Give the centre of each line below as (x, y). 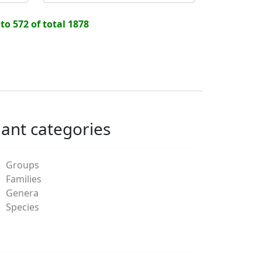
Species (23, 207)
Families (24, 179)
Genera (22, 193)
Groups (23, 165)
